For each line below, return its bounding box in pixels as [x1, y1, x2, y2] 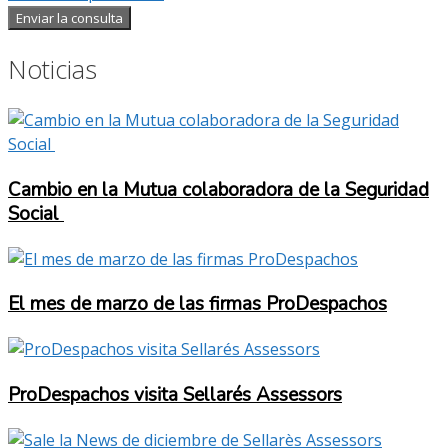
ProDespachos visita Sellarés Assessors [8, 381, 342, 408]
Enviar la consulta [16, 8, 123, 27]
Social [8, 200, 64, 227]
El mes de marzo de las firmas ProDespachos [8, 291, 387, 318]
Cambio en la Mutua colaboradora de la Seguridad [8, 176, 429, 203]
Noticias [8, 51, 97, 86]
